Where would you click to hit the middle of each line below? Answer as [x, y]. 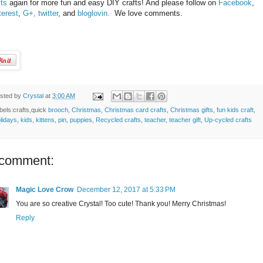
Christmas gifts [192, 110]
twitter [47, 13]
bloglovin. [92, 13]
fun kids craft [235, 110]
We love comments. [146, 13]
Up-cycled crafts [228, 120]
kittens [45, 120]
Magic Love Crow [45, 190]
